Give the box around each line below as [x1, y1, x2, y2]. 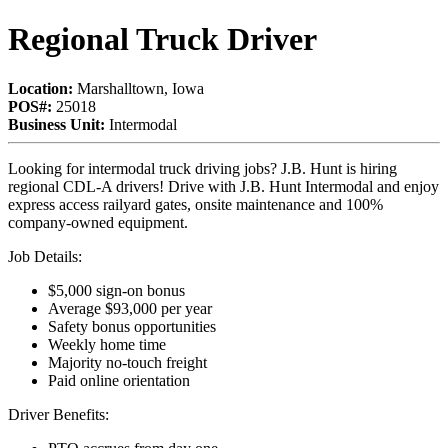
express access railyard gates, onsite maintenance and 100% [8, 195, 383, 213]
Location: [8, 79, 73, 97]
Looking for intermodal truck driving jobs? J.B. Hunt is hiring [8, 159, 397, 177]
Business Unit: [8, 115, 105, 133]
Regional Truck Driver [8, 21, 317, 58]
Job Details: [8, 247, 82, 265]
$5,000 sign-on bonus [48, 281, 185, 299]
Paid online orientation [48, 371, 190, 389]
